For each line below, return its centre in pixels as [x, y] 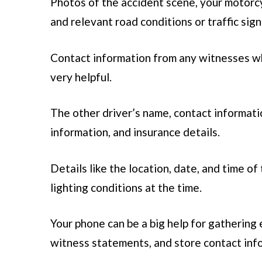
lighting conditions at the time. [126, 187]
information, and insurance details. [135, 132]
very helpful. [81, 77]
